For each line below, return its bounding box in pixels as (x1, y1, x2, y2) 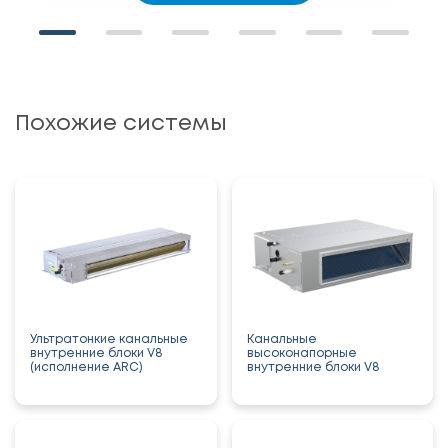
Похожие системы (15, 114, 227, 135)
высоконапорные (246, 348, 357, 360)
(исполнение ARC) (30, 362, 143, 374)
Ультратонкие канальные (30, 334, 188, 346)
